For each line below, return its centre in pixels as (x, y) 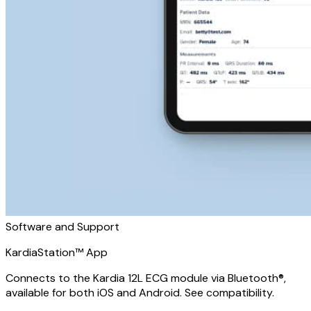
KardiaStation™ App (57, 252)
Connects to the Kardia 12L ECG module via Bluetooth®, (146, 278)
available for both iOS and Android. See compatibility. (140, 293)
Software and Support (62, 227)
